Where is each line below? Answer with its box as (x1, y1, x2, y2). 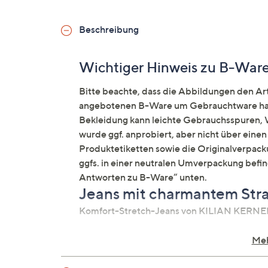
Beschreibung (79, 23, 139, 35)
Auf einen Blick (79, 232, 176, 249)
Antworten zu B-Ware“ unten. (79, 171, 207, 183)
